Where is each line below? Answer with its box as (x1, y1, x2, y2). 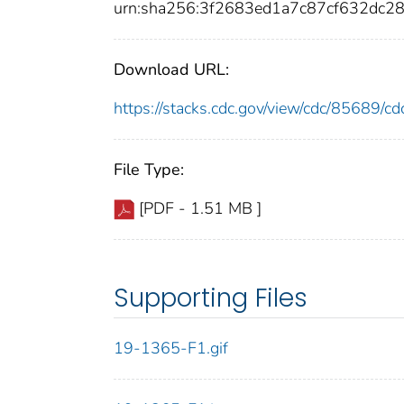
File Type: (114, 159, 184, 181)
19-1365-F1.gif (114, 337, 228, 360)
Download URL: (114, 59, 229, 81)
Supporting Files (114, 280, 308, 317)
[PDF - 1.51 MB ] (139, 197, 262, 220)
